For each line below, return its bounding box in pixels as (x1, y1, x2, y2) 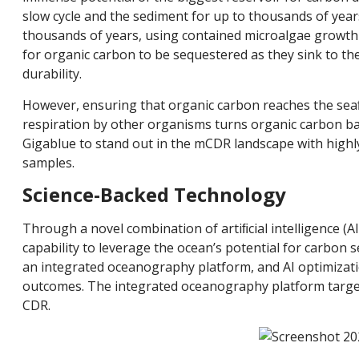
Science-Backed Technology (22, 181, 286, 208)
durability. (22, 65, 82, 83)
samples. (22, 153, 75, 171)
